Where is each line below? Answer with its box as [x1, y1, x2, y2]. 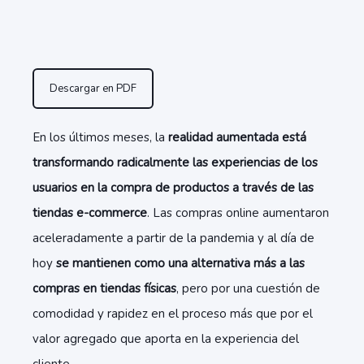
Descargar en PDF [50, 81, 136, 96]
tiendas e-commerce [32, 205, 147, 221]
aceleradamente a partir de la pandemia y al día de [32, 230, 314, 246]
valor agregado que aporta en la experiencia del [32, 331, 299, 347]
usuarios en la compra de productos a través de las [32, 180, 314, 196]
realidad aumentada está [168, 129, 306, 145]
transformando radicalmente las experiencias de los [32, 154, 318, 171]
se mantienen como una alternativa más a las [56, 255, 305, 271]
